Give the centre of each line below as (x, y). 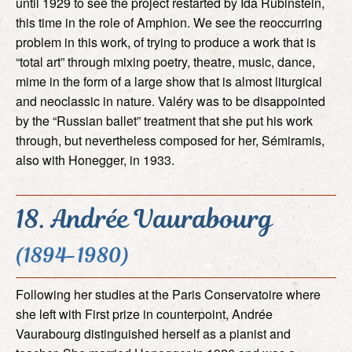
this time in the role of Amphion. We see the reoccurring (169, 22)
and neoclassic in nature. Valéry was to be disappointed (170, 101)
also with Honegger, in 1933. (95, 159)
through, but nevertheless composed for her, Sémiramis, (170, 140)
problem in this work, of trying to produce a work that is (166, 42)
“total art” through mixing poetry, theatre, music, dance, (165, 61)
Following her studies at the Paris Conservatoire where (168, 294)
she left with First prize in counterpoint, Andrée (144, 313)
